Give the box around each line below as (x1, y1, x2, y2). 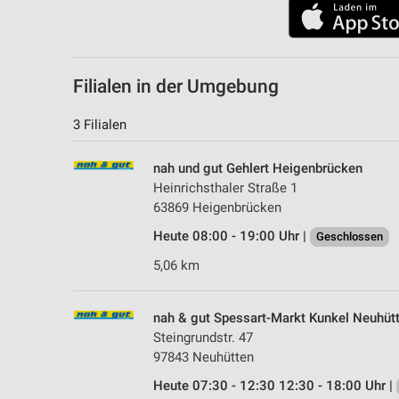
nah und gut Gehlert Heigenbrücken (153, 159, 362, 176)
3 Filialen (73, 116, 126, 133)
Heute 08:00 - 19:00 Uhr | (153, 227, 310, 244)
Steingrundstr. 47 (153, 329, 253, 346)
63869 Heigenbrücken (153, 199, 281, 216)
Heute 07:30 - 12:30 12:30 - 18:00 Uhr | (153, 377, 396, 394)
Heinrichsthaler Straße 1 (153, 179, 297, 196)
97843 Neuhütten (153, 348, 254, 365)
